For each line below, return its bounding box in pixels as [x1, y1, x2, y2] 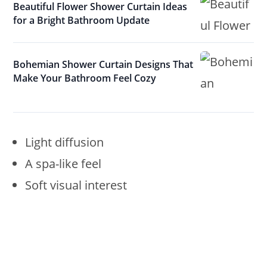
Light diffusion [25, 134, 104, 151]
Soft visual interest [25, 177, 128, 194]
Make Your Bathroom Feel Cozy [13, 72, 157, 85]
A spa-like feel [25, 156, 102, 172]
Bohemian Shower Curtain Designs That [13, 58, 194, 72]
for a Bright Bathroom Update [13, 14, 150, 27]
